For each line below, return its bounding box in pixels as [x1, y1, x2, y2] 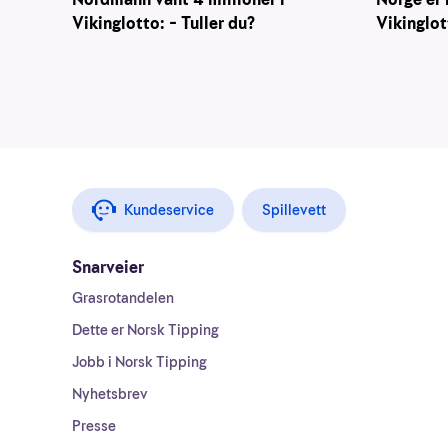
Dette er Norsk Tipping [72, 320, 219, 340]
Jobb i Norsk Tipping [72, 352, 207, 372]
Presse [72, 416, 116, 436]
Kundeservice [124, 200, 214, 220]
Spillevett [262, 200, 326, 220]
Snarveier [72, 256, 144, 279]
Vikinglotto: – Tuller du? [72, 11, 255, 35]
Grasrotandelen [72, 288, 174, 308]
